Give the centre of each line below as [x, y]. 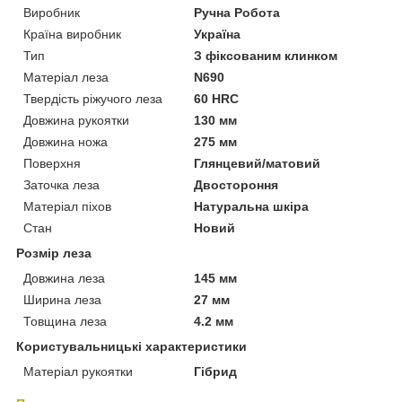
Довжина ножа [66, 141]
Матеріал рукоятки [78, 371]
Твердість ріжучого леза [93, 98]
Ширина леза [62, 299]
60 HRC [217, 98]
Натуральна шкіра [252, 206]
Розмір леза [54, 253]
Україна [218, 34]
